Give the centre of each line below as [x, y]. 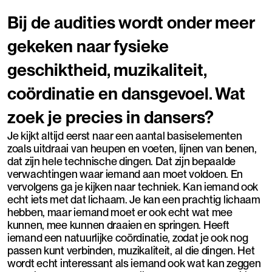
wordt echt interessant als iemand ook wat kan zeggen [134, 263]
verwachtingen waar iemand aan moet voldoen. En [125, 174]
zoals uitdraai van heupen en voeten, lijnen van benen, [132, 148]
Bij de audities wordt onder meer [131, 22]
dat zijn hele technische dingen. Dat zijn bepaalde [122, 161]
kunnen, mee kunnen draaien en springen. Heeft [118, 225]
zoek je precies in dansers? [110, 117]
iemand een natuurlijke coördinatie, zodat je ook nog [128, 237]
